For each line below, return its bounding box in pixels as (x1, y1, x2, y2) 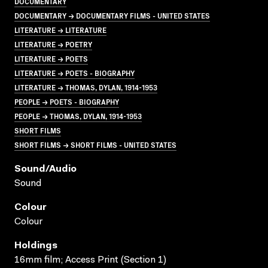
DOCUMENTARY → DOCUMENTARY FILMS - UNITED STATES (14, 10, 210, 20)
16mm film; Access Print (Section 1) (14, 255, 166, 265)
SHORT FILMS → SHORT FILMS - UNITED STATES (14, 139, 176, 150)
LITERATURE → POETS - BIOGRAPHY (14, 67, 135, 78)
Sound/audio (14, 164, 77, 174)
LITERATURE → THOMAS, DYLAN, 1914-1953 (14, 81, 157, 92)
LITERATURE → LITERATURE (14, 24, 106, 35)
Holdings (14, 240, 57, 251)
